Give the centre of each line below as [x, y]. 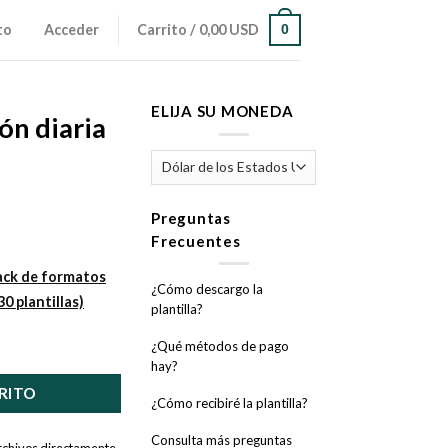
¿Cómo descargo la [207, 289]
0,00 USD [229, 30]
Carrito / [168, 30]
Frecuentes [196, 240]
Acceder [72, 30]
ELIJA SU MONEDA [222, 111]
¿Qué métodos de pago [220, 346]
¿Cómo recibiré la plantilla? [229, 403]
